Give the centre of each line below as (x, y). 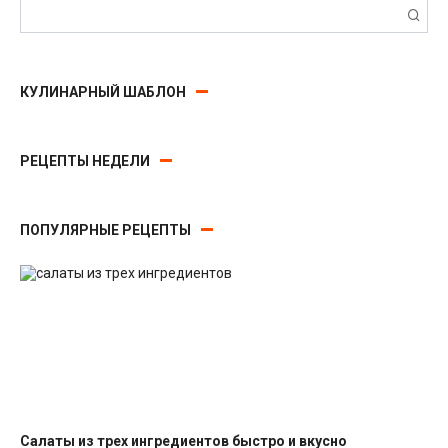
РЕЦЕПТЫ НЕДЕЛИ (85, 160)
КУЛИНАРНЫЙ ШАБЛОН (103, 91)
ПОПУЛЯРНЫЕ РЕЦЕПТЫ (105, 229)
